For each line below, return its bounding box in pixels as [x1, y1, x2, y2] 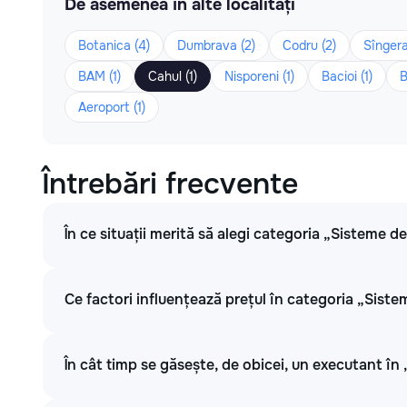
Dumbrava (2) [177, 37, 255, 54]
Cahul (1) [148, 68, 197, 84]
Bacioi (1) [322, 68, 372, 84]
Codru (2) [283, 37, 336, 54]
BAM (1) [78, 68, 121, 84]
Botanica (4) [78, 37, 150, 54]
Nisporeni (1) [224, 68, 294, 84]
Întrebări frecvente [43, 165, 298, 203]
